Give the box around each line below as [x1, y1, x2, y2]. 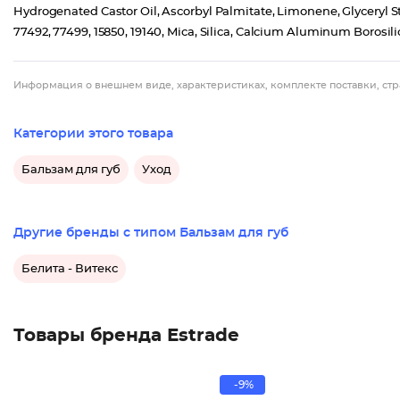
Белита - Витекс [21, 262, 118, 275]
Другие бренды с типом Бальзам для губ [13, 227, 288, 239]
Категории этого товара [13, 128, 173, 140]
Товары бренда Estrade [13, 327, 239, 345]
